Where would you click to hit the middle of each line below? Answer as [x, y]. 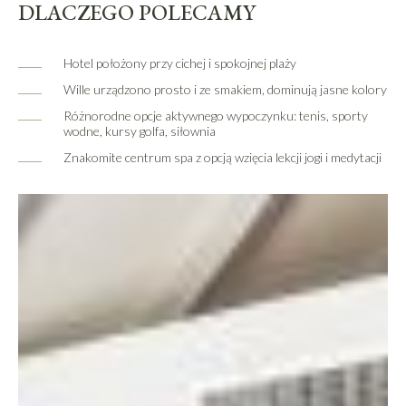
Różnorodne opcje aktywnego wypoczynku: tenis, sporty [216, 116]
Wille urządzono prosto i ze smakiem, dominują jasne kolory [225, 89]
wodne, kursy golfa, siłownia [140, 131]
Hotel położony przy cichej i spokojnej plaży [180, 63]
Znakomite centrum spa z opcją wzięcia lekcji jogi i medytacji [222, 157]
